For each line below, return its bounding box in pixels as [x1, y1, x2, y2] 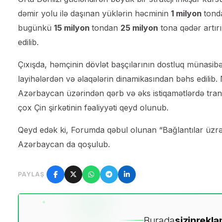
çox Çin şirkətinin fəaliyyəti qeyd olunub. [18, 102, 168, 112]
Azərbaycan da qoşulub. [18, 139, 110, 149]
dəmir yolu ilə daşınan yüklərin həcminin [18, 8, 171, 18]
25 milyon [120, 22, 158, 33]
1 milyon [171, 8, 204, 18]
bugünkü [18, 22, 54, 33]
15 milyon [54, 22, 92, 33]
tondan [92, 22, 120, 33]
